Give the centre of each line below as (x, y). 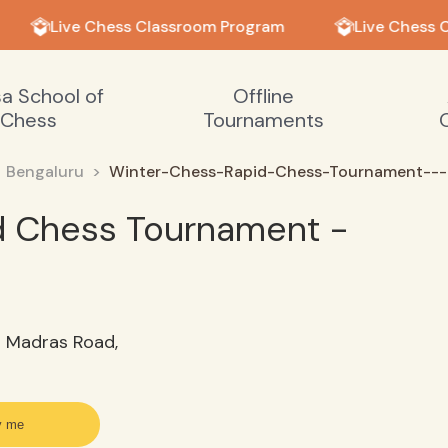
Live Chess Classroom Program (160, 26)
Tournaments (264, 120)
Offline (264, 96)
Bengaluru (44, 171)
